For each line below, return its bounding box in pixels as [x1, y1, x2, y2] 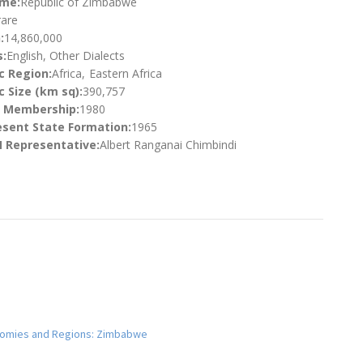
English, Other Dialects [6, 48, 125, 64]
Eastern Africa [88, 66, 162, 82]
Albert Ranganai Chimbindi [99, 137, 237, 153]
